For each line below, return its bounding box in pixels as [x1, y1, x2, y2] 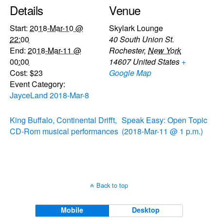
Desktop [132, 204, 160, 215]
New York [148, 44, 181, 56]
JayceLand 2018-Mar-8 [10, 89, 89, 101]
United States [133, 55, 180, 67]
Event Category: [10, 78, 65, 90]
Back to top [96, 180, 128, 190]
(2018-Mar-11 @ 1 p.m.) [121, 125, 203, 137]
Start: [10, 22, 28, 34]
